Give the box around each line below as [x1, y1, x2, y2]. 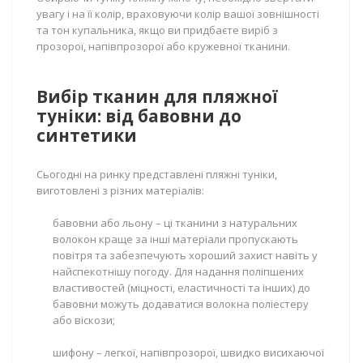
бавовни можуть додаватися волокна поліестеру [53, 297, 309, 311]
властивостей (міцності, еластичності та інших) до [53, 280, 310, 295]
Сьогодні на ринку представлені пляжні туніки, [36, 167, 277, 181]
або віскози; [53, 313, 115, 327]
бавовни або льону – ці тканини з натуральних [53, 216, 297, 230]
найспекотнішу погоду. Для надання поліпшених [53, 264, 304, 279]
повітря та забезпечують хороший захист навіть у [53, 248, 318, 263]
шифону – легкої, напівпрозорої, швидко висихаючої [53, 345, 324, 360]
